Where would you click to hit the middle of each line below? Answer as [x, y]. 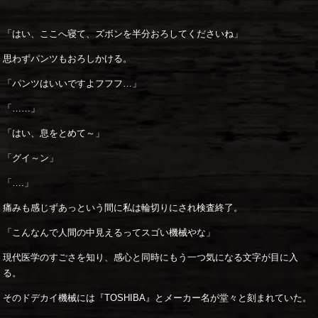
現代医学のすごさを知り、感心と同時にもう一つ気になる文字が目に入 [151, 257]
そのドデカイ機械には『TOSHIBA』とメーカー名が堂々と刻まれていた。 [158, 297]
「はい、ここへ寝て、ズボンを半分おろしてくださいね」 [123, 33]
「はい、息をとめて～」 [54, 133]
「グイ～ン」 [31, 158]
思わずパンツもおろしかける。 [68, 58]
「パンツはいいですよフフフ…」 [72, 83]
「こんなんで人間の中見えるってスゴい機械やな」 [109, 232]
